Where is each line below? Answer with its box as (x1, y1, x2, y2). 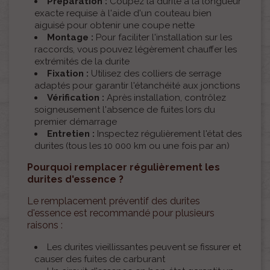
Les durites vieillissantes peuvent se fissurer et (47, 242, 241, 253)
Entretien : (47, 128, 95, 140)
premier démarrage (34, 116, 117, 128)
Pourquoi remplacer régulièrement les (27, 162, 220, 174)
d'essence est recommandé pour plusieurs (27, 207, 215, 219)
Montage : (47, 32, 93, 43)
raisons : (27, 219, 63, 231)
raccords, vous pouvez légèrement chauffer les (34, 44, 237, 55)
